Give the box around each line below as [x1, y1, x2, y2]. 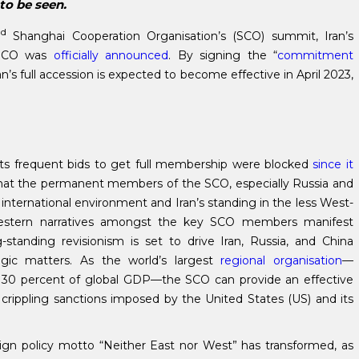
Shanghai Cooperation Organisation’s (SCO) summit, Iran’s [6, 28, 353, 43]
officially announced [53, 47, 169, 63]
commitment [276, 47, 353, 63]
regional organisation [220, 252, 342, 268]
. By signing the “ [168, 47, 277, 63]
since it [313, 156, 353, 171]
